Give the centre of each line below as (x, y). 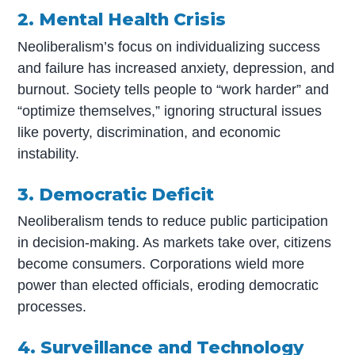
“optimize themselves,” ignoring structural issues (170, 111)
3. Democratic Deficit (116, 194)
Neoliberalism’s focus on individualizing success (169, 46)
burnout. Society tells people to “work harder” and (174, 89)
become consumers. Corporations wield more (161, 263)
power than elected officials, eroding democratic (168, 285)
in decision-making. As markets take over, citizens (175, 242)
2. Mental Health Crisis (122, 19)
